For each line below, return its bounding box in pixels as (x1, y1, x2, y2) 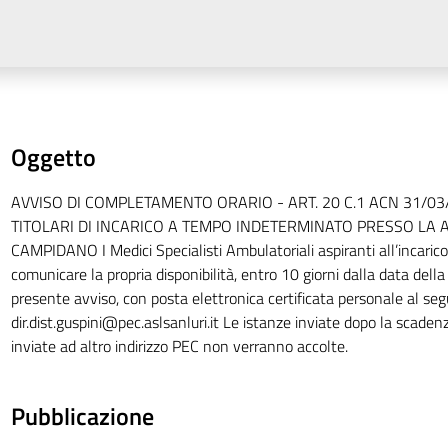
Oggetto (10, 139, 96, 175)
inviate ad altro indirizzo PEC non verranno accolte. (10, 334, 348, 358)
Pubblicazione (10, 398, 154, 434)
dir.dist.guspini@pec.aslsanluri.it (10, 310, 219, 334)
